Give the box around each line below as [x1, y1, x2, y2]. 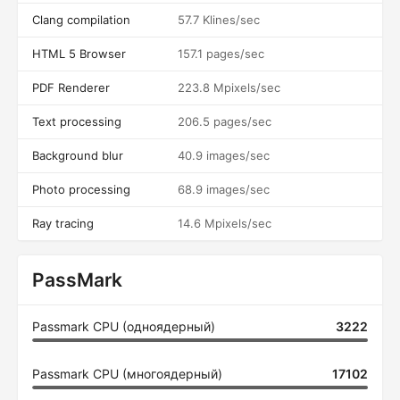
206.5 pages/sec [178, 114, 271, 129]
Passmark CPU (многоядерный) [32, 366, 222, 381]
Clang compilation [32, 12, 130, 27]
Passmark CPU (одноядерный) [32, 319, 215, 334]
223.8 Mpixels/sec [178, 80, 280, 95]
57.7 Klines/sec [178, 12, 260, 27]
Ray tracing [32, 216, 94, 230]
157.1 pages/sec [178, 46, 264, 61]
